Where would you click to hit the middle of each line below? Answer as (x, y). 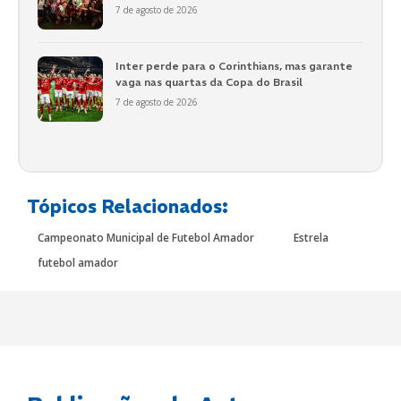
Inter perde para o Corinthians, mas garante (234, 65)
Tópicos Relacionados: (128, 206)
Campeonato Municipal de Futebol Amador (146, 237)
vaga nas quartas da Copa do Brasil (209, 81)
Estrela (311, 237)
